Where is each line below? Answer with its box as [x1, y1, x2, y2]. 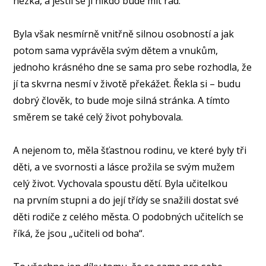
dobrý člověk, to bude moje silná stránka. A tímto [13, 93, 230, 107]
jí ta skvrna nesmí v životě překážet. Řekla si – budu [13, 77, 241, 90]
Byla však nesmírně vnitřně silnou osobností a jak [13, 27, 235, 40]
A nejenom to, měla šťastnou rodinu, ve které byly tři [13, 143, 247, 157]
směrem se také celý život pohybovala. [13, 110, 183, 123]
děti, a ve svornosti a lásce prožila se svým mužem [13, 160, 235, 173]
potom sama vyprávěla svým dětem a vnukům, [13, 43, 218, 57]
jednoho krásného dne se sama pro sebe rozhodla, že [13, 60, 252, 74]
